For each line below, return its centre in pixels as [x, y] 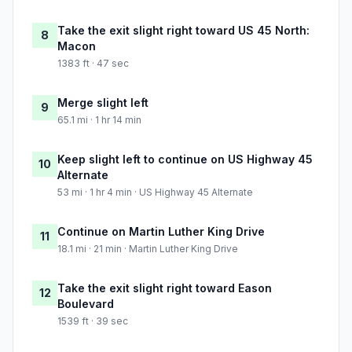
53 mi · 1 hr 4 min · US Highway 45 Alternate [155, 192]
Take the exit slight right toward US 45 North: [183, 31]
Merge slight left [103, 103]
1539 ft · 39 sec [93, 321]
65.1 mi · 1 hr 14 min [99, 120]
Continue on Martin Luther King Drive [161, 232]
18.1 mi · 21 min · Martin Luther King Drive [148, 249]
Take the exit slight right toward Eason [165, 288]
